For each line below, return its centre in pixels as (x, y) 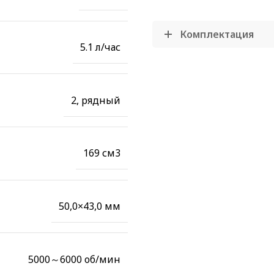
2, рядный (96, 100)
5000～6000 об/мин (74, 259)
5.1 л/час (100, 47)
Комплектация (217, 35)
